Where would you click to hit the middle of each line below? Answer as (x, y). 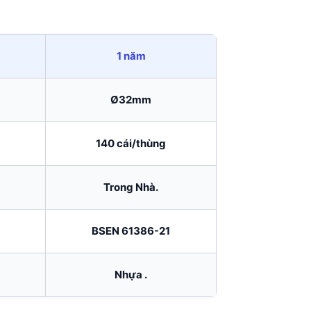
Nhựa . (131, 275)
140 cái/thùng (131, 144)
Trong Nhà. (131, 187)
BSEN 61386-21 (131, 231)
